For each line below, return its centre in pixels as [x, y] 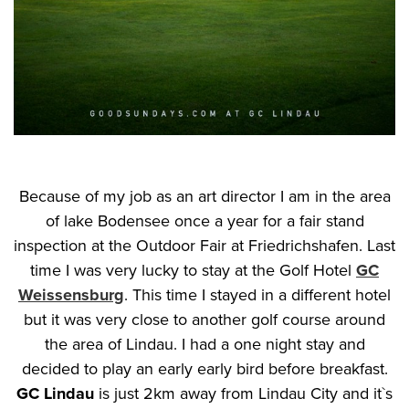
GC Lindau [55, 393]
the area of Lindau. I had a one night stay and [204, 344]
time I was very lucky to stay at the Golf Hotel [193, 270]
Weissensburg [71, 294]
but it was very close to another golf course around [204, 319]
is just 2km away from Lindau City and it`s [243, 393]
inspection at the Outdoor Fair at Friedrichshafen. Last [204, 245]
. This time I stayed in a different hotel [257, 294]
